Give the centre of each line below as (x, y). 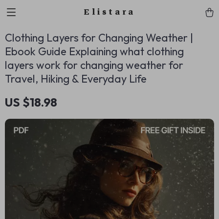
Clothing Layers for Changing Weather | (99, 38)
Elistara (109, 12)
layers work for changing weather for (94, 65)
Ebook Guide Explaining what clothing (94, 51)
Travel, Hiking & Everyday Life (76, 79)
